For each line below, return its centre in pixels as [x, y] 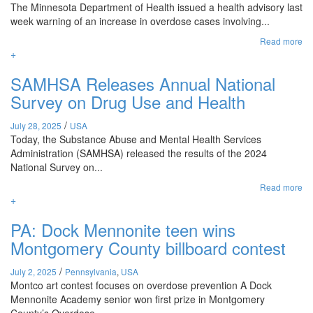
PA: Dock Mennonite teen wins [123, 230]
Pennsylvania [91, 271]
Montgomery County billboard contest [148, 248]
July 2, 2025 [34, 271]
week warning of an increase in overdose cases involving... [140, 21]
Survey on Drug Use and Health [128, 102]
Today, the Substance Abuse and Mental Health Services [136, 139]
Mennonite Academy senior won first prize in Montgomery [138, 299]
